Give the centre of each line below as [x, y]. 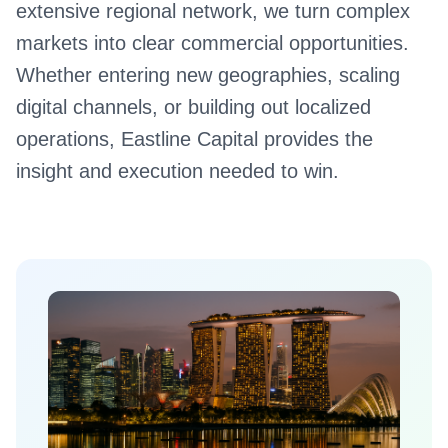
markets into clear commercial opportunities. [212, 42]
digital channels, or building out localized [193, 106]
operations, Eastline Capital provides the [194, 138]
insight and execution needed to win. [177, 170]
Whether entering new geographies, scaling [208, 74]
